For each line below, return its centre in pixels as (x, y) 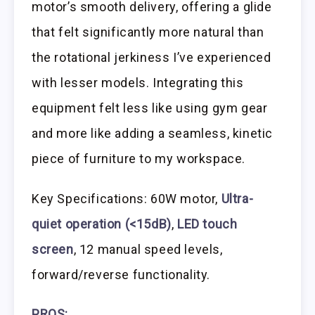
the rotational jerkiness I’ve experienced (152, 57)
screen (53, 249)
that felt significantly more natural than (148, 32)
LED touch (207, 224)
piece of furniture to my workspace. (139, 158)
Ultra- (237, 198)
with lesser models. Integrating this (138, 82)
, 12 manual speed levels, (148, 249)
